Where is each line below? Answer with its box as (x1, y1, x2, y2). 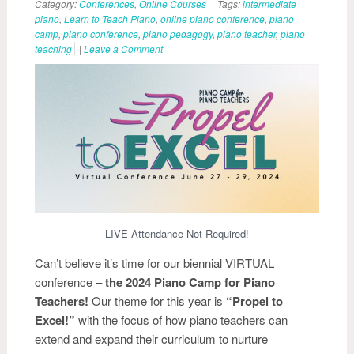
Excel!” (35, 311, 78, 329)
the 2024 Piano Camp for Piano (105, 273, 275, 291)
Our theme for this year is (92, 292, 226, 309)
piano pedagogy (143, 27, 213, 40)
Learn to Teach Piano (64, 12, 156, 25)
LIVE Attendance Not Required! (105, 225, 249, 241)
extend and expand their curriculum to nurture (35, 330, 268, 347)
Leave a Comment (84, 42, 163, 55)
